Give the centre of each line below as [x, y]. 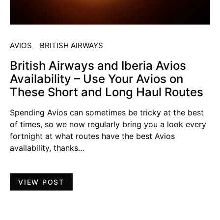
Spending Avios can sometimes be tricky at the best [107, 113]
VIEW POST [41, 182]
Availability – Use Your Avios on [96, 79]
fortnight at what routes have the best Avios [92, 136]
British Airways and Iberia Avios [98, 66]
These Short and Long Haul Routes [107, 92]
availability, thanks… [47, 148]
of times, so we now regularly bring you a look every [108, 124]
